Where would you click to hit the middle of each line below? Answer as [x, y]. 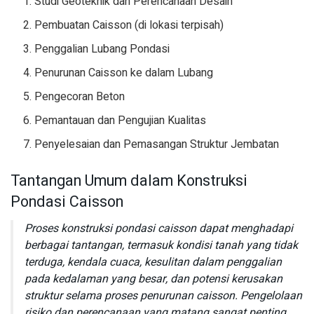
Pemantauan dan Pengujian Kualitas [121, 121]
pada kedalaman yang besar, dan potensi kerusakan [153, 279]
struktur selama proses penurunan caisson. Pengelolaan [163, 296]
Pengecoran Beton [80, 97]
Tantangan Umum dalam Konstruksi [129, 181]
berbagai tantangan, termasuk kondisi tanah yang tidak [161, 246]
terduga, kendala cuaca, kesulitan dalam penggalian [153, 262]
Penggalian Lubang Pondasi [102, 49]
